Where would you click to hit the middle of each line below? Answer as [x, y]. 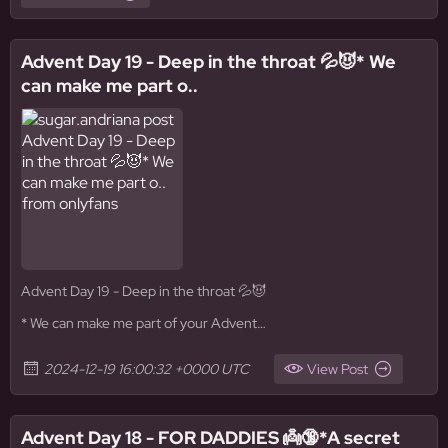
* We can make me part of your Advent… [143, 323]
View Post [337, 369]
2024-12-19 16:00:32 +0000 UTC [146, 369]
